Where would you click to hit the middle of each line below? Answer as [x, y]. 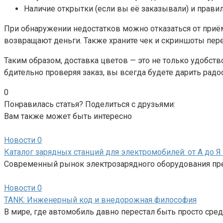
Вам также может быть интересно [68, 116]
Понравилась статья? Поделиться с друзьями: [90, 105]
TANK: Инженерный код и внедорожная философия [100, 200]
